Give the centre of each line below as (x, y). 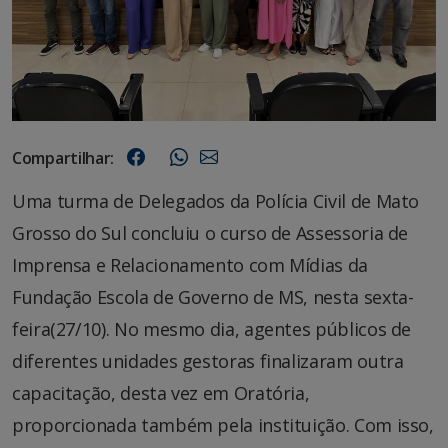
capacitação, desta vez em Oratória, (161, 393)
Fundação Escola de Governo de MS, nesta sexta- (213, 297)
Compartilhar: (63, 158)
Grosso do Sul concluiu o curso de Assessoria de (210, 233)
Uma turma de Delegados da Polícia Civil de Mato (216, 201)
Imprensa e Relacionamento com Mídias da (190, 265)
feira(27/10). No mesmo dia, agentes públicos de (212, 329)
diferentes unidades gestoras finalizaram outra (208, 361)
